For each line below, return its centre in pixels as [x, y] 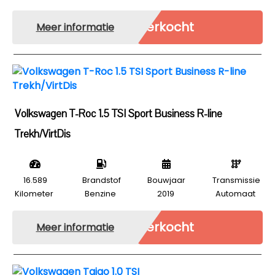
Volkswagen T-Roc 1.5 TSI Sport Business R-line [118, 114]
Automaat [235, 194]
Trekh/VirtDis [43, 134]
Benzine [101, 194]
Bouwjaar [167, 180]
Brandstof [101, 180]
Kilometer [34, 194]
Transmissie [236, 180]
